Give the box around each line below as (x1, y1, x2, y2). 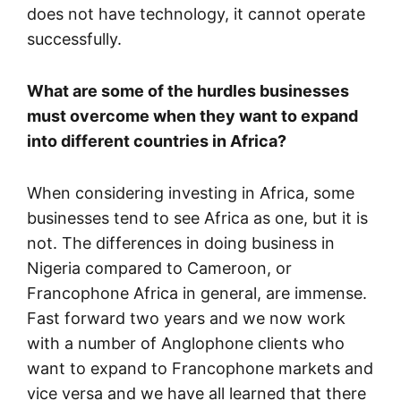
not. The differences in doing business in (27, 233, 335, 252)
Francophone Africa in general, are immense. (27, 283, 367, 303)
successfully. (27, 29, 122, 48)
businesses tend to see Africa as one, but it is (27, 208, 368, 227)
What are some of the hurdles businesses (27, 81, 349, 100)
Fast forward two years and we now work (27, 308, 346, 328)
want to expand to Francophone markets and (27, 358, 373, 378)
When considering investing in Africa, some (27, 183, 354, 202)
